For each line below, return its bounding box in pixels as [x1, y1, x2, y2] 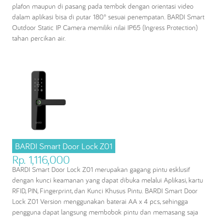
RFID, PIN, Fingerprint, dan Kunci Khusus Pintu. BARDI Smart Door [12, 186, 198, 195]
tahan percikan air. [12, 33, 65, 43]
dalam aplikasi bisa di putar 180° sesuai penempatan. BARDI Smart [12, 12, 204, 21]
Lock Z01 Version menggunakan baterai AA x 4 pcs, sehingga [12, 196, 188, 206]
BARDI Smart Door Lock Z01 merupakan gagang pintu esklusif [12, 164, 190, 174]
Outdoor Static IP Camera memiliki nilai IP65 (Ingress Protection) [12, 22, 198, 32]
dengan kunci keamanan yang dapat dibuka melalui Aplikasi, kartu [12, 175, 203, 185]
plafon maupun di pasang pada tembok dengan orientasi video [12, 1, 193, 11]
